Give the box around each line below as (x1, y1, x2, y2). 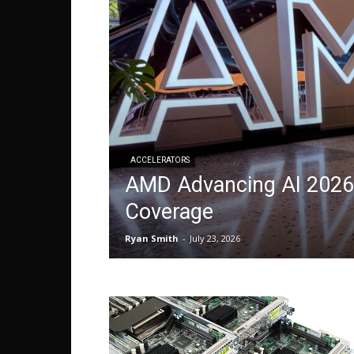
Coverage (125, 199, 213, 224)
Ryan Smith (125, 232, 179, 244)
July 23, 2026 (190, 232, 240, 244)
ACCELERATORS (130, 156, 190, 164)
